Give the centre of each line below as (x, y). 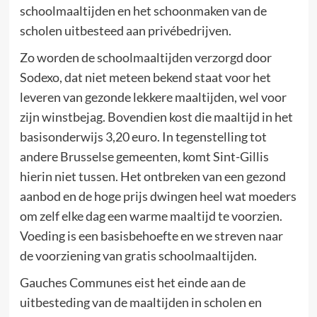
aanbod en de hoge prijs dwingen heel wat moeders (158, 196)
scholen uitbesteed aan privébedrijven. (125, 30)
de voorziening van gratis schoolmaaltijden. (138, 255)
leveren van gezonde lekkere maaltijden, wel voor (153, 97)
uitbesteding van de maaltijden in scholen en (140, 302)
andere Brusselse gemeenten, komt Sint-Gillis (144, 156)
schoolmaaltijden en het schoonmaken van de (143, 10)
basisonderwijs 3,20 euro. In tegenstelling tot (143, 136)
